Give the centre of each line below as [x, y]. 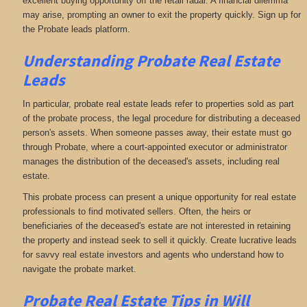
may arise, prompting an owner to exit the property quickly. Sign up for [161, 15]
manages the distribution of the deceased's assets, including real [151, 161]
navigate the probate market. [79, 269]
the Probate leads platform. [76, 29]
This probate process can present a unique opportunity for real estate [159, 197]
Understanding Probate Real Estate [151, 61]
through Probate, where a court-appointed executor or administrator [155, 147]
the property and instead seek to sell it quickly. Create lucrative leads [159, 241]
